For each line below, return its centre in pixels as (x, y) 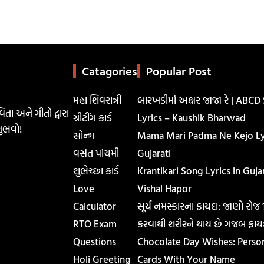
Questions (94, 241)
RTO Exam (95, 223)
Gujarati (154, 153)
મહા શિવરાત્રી (97, 100)
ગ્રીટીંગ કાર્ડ (92, 117)
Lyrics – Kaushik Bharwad (191, 117)
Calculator (94, 206)
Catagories (109, 70)
